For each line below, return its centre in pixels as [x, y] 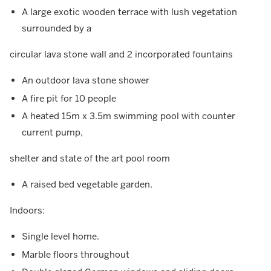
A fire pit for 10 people [69, 98]
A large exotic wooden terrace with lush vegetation [129, 12]
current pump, [52, 132]
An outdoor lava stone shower [86, 80]
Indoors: [27, 211]
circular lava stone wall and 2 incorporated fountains [121, 54]
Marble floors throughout [76, 254]
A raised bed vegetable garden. [87, 184]
